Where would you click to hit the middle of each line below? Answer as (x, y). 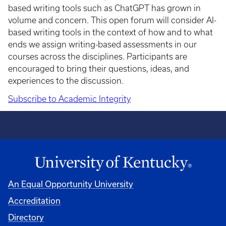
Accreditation (34, 200)
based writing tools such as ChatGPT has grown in (104, 8)
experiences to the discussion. (66, 80)
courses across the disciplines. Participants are (98, 56)
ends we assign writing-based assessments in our (102, 44)
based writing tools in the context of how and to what (110, 32)
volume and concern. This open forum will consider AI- (112, 20)
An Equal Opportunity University (71, 184)
